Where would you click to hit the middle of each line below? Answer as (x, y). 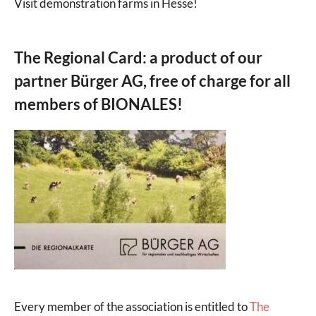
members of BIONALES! (98, 104)
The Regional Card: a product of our (138, 58)
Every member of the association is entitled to (132, 307)
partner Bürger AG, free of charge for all (152, 81)
